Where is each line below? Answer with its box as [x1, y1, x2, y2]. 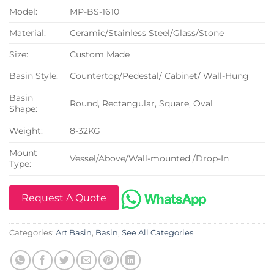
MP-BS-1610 [70, 6, 120, 18]
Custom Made [70, 49, 130, 61]
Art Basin [56, 228, 92, 238]
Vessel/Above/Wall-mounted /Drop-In [70, 153, 229, 165]
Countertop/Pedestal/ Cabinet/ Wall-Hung [70, 70, 250, 82]
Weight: [9, 125, 43, 137]
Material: [9, 28, 46, 39]
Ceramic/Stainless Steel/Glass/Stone [70, 28, 224, 39]
